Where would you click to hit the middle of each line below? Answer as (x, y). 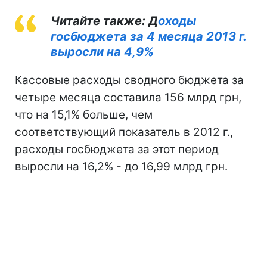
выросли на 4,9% (102, 52)
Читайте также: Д (104, 21)
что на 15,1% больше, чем (84, 114)
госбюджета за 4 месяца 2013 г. (148, 36)
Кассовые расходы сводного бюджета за (129, 80)
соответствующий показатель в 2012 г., (124, 132)
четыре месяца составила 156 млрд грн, (128, 97)
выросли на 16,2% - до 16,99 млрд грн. (121, 166)
